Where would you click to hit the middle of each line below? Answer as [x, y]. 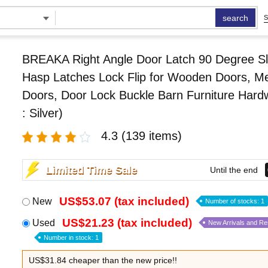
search [236, 18]
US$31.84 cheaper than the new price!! [103, 260]
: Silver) [42, 113]
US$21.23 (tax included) [127, 223]
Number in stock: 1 [71, 237]
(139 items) [151, 136]
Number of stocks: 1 [234, 201]
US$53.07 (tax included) [124, 201]
